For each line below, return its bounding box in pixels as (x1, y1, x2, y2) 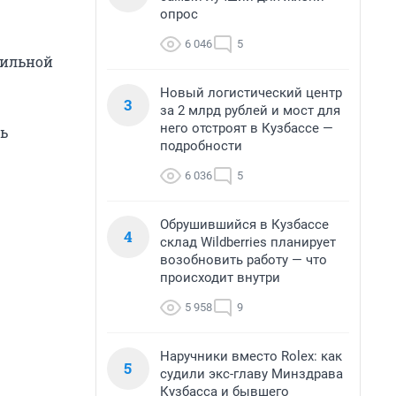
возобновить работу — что (160, 252, 327, 268)
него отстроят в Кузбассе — (160, 120, 333, 136)
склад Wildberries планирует (160, 234, 336, 250)
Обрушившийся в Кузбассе (160, 217, 329, 232)
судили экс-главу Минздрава (160, 366, 343, 382)
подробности (160, 138, 242, 154)
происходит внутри (160, 270, 280, 286)
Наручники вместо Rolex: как (160, 348, 342, 364)
